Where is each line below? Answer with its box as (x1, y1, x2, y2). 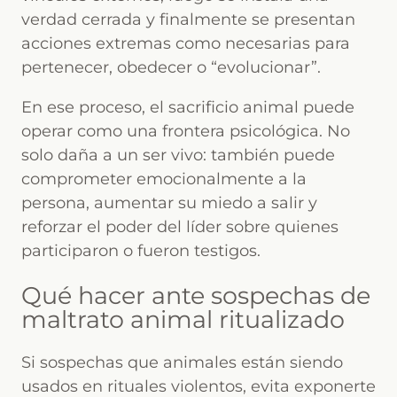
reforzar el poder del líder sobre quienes (21, 217, 339, 237)
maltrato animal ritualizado (21, 304, 345, 334)
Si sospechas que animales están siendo (21, 353, 343, 373)
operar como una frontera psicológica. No (21, 121, 350, 142)
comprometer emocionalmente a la (21, 169, 307, 190)
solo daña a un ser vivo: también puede (21, 145, 335, 166)
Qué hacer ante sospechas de (21, 280, 370, 310)
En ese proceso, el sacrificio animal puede (21, 97, 354, 118)
